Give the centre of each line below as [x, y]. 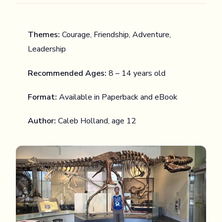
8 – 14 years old [136, 73]
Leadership [47, 49]
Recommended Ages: [67, 73]
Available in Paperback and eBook [117, 97]
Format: [42, 97]
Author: [42, 121]
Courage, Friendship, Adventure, [115, 35]
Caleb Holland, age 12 [96, 121]
